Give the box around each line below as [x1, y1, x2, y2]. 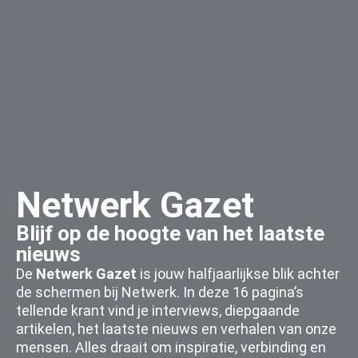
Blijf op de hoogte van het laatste [16, 221, 324, 246]
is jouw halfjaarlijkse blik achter [137, 265, 340, 283]
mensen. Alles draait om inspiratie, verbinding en [16, 339, 326, 356]
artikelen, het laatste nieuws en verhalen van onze [16, 320, 336, 338]
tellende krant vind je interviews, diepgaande [16, 302, 300, 320]
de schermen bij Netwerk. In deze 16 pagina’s [16, 284, 304, 301]
